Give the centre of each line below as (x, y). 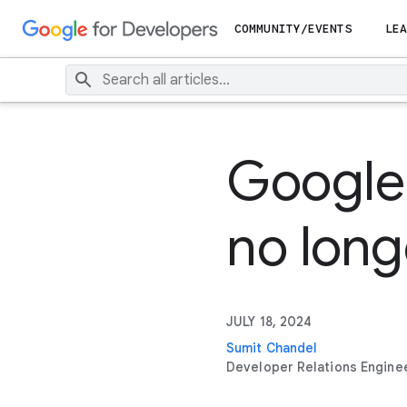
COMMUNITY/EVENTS (293, 29)
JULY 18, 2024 (269, 322)
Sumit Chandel (272, 348)
